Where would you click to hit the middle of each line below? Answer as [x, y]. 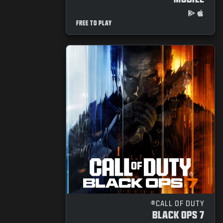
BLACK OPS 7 [178, 215]
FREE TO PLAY [94, 23]
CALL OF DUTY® [180, 204]
